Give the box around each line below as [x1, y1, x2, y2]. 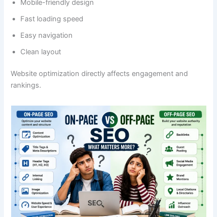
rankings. [11, 81, 42, 90]
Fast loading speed [20, 14, 84, 23]
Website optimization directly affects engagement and [11, 69, 188, 78]
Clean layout [20, 47, 62, 56]
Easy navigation [20, 31, 73, 40]
